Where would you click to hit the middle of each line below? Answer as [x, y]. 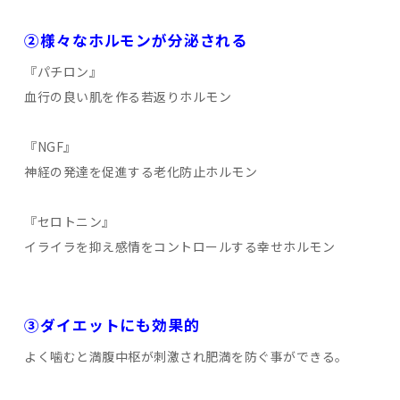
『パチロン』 [63, 72]
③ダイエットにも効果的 [112, 325]
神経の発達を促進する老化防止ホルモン [141, 172]
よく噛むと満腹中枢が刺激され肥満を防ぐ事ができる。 [186, 357]
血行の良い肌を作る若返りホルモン [128, 97]
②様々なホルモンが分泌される [136, 40]
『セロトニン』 [70, 222]
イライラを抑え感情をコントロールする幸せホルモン [180, 247]
